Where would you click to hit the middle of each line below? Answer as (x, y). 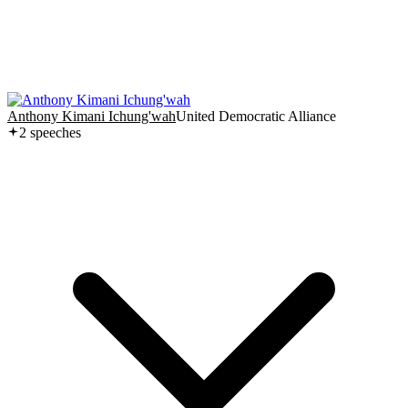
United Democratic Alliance (256, 116)
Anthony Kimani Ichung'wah (92, 116)
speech (48, 132)
